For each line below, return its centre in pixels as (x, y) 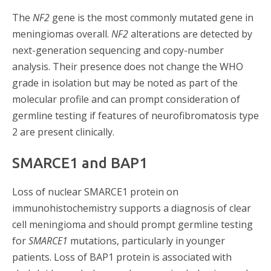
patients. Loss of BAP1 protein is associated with (122, 257)
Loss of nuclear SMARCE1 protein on (95, 191)
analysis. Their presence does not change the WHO (128, 67)
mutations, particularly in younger (146, 240)
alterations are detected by (190, 34)
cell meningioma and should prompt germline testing (132, 224)
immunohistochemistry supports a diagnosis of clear (132, 208)
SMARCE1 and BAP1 (80, 163)
